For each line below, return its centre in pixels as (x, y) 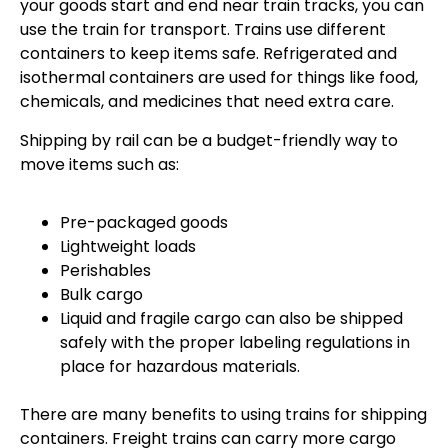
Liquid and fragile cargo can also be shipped (231, 319)
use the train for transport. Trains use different (203, 30)
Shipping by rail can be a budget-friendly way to (209, 140)
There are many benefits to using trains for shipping (223, 415)
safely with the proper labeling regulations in (235, 343)
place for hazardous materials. (180, 367)
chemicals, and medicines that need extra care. (207, 102)
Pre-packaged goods (144, 223)
